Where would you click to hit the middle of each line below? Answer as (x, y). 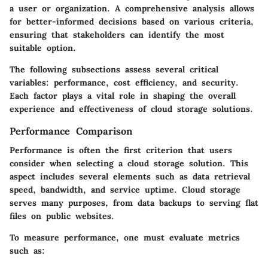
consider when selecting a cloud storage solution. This (129, 163)
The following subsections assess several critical (114, 69)
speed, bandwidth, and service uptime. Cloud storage (125, 190)
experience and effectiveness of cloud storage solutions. (131, 109)
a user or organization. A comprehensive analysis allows (132, 8)
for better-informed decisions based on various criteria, (132, 21)
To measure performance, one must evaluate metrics (125, 237)
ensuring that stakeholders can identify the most (117, 34)
